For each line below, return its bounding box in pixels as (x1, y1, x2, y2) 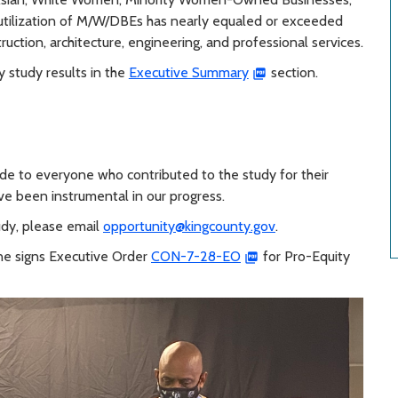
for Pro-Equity (259, 248, 350, 266)
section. (267, 64, 318, 82)
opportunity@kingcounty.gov (103, 218, 275, 235)
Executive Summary (128, 64, 249, 82)
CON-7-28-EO (151, 248, 241, 266)
